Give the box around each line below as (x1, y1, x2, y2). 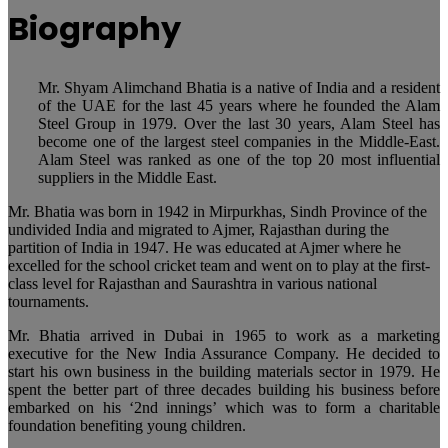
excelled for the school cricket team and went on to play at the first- (8, 257, 430, 275)
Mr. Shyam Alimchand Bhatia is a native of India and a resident (38, 79, 440, 97)
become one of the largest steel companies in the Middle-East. (38, 133, 440, 151)
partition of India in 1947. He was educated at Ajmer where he (8, 239, 401, 257)
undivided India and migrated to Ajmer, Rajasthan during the (8, 221, 389, 239)
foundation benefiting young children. (8, 417, 246, 435)
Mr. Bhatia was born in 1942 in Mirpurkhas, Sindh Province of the (8, 203, 427, 221)
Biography (8, 5, 181, 51)
